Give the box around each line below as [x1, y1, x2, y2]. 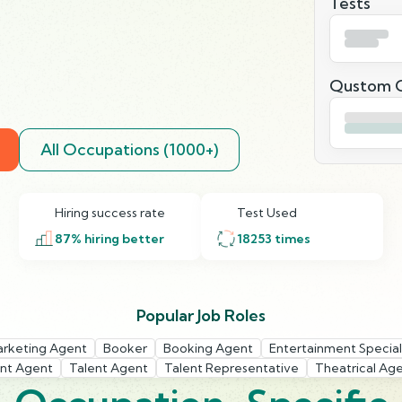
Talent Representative [164, 359, 300, 376]
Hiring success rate [54, 204, 165, 221]
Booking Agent [162, 339, 253, 356]
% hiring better [70, 230, 164, 247]
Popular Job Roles [135, 304, 266, 326]
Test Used [237, 204, 297, 221]
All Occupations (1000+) [39, 138, 218, 160]
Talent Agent [69, 359, 149, 376]
